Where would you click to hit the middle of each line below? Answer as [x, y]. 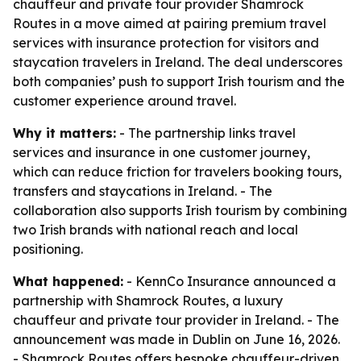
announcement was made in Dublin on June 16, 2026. [176, 339]
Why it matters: [64, 133]
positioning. [48, 249]
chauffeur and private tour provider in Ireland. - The [176, 320]
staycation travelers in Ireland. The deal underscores [178, 62]
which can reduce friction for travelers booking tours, [177, 172]
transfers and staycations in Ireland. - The [143, 191]
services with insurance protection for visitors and [166, 43]
